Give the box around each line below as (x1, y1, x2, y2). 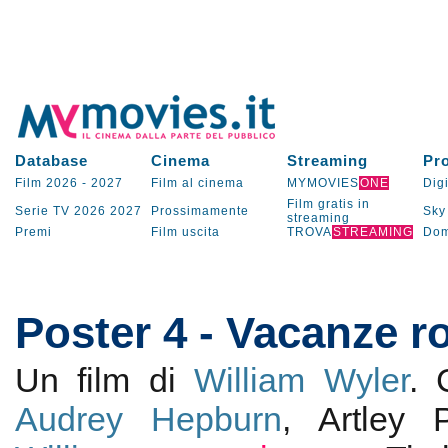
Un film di (14, 361, 195, 399)
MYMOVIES (286, 176, 359, 190)
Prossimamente (150, 204, 249, 218)
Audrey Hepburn (14, 400, 283, 438)
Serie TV (14, 204, 70, 218)
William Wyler (194, 361, 409, 399)
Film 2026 (14, 176, 78, 190)
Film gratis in (286, 197, 370, 211)
